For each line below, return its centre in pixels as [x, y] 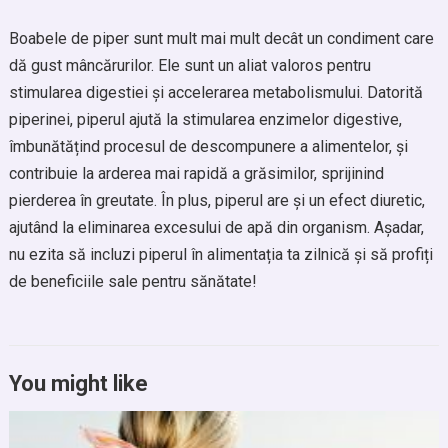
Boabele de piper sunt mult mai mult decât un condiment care [221, 38]
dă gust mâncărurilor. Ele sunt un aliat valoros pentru [189, 65]
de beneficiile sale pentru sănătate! [132, 281]
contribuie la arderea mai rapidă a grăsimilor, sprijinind [196, 173]
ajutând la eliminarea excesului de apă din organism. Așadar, [216, 227]
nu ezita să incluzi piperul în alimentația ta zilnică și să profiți [220, 254]
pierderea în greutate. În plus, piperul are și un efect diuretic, [216, 200]
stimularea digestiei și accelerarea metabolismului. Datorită [215, 92]
